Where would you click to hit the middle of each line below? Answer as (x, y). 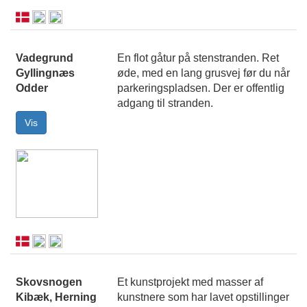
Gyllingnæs (45, 73)
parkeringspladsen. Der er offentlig (201, 88)
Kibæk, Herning (56, 297)
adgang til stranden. (165, 103)
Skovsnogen (49, 282)
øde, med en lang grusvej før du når (204, 73)
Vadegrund (45, 58)
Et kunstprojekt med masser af (190, 282)
